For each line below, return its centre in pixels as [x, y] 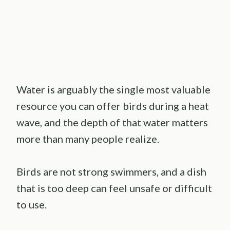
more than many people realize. [88, 139]
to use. [32, 205]
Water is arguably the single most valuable [113, 90]
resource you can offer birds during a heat [113, 106]
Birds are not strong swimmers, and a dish [111, 172]
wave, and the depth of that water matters [112, 122]
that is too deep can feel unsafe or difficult [114, 188]
